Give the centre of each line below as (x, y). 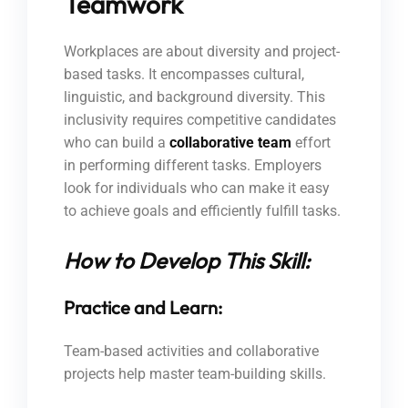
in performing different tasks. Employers (193, 166)
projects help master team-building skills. (195, 374)
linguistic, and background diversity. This (194, 97)
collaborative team (230, 143)
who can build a (117, 143)
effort (311, 143)
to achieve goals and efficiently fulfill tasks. (202, 211)
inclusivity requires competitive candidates (200, 120)
